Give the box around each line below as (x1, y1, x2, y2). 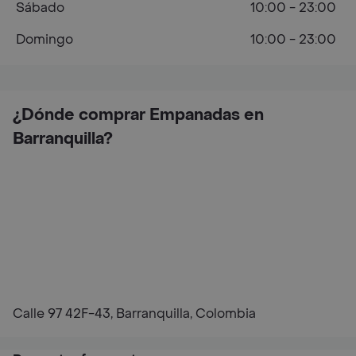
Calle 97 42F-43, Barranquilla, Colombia (13, 304, 256, 322)
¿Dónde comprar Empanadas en (13, 104, 264, 126)
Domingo (16, 30, 73, 48)
